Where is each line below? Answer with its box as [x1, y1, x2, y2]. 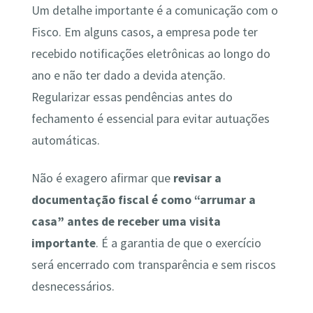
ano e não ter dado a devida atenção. [31, 68, 226, 84]
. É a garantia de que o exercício [95, 235, 261, 251]
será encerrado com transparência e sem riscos [31, 256, 276, 272]
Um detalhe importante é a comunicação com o [31, 3, 278, 19]
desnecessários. [31, 278, 115, 294]
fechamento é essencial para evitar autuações [31, 111, 270, 127]
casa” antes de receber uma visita [31, 213, 221, 229]
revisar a [170, 170, 221, 186]
